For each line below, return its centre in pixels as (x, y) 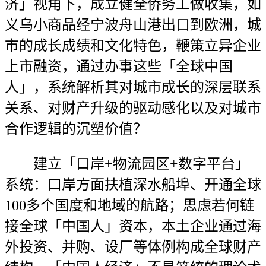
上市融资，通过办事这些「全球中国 (119, 66)
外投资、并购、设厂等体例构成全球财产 (133, 247)
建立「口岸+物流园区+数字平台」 (127, 164)
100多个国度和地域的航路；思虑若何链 (129, 205)
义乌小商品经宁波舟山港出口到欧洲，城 (133, 25)
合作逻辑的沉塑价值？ (76, 129)
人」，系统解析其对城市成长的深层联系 (133, 87)
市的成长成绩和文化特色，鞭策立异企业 (133, 46)
